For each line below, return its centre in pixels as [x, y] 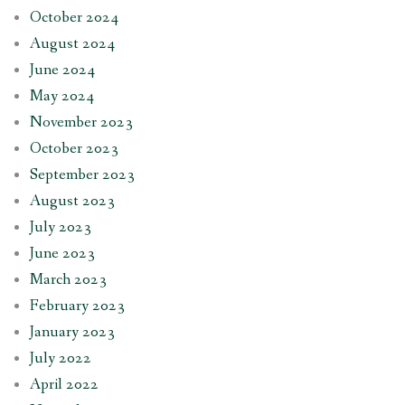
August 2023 [72, 201]
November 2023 [81, 122]
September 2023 [82, 174]
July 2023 [60, 227]
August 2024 [72, 43]
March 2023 [68, 279]
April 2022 [64, 384]
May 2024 [61, 96]
